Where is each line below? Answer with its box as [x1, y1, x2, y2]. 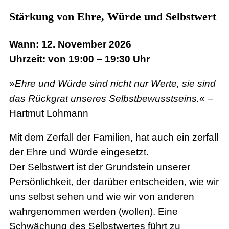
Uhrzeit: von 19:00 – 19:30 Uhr [9, 53, 150, 64]
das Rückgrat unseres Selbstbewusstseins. [9, 93, 199, 104]
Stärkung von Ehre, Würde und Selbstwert [9, 10, 216, 23]
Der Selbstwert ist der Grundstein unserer [9, 162, 190, 173]
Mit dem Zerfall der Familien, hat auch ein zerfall [9, 132, 218, 143]
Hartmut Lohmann [9, 107, 88, 119]
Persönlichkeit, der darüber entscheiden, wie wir [9, 176, 219, 188]
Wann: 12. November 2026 [9, 38, 131, 50]
